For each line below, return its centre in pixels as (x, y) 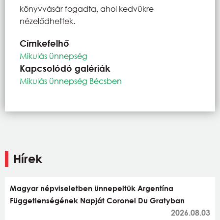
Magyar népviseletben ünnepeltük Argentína (92, 188)
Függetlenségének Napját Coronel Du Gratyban (97, 200)
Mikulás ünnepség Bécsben (71, 81)
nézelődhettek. (47, 21)
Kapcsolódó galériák (65, 68)
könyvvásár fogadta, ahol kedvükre (87, 8)
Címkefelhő (44, 43)
